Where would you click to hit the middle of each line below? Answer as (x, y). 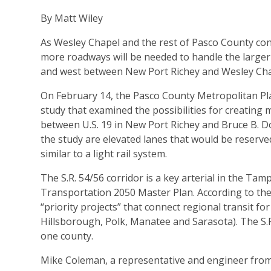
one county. (67, 236)
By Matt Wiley (72, 18)
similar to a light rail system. (104, 154)
